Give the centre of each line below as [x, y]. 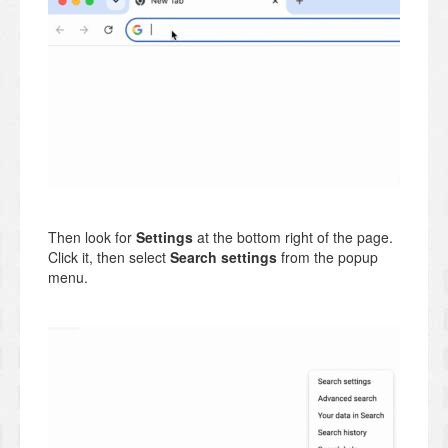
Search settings [223, 256]
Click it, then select [109, 256]
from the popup [327, 256]
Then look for [92, 236]
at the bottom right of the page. [293, 236]
